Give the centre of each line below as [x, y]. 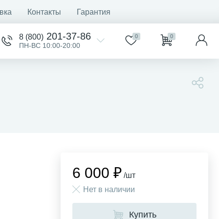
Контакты [44, 12]
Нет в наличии [109, 189]
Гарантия [94, 12]
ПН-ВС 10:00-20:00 [50, 45]
